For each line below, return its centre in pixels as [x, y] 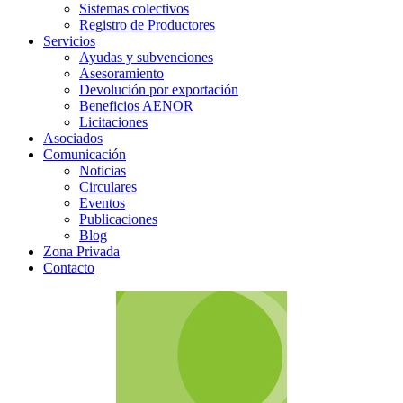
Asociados [73, 139]
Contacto [69, 268]
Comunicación [85, 155]
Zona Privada [81, 252]
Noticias [103, 171]
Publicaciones [118, 219]
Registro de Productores [147, 25]
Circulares [108, 187]
